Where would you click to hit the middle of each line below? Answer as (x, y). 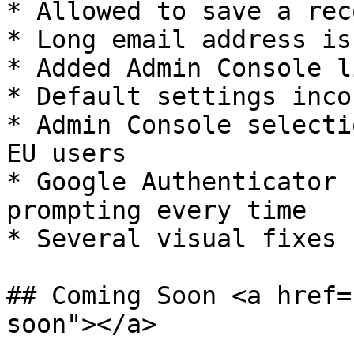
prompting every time (156, 210)
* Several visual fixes (171, 239)
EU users (66, 153)
